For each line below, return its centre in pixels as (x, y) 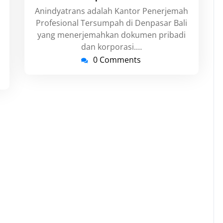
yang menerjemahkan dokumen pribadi (111, 35)
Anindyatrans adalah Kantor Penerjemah (111, 11)
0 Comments (117, 60)
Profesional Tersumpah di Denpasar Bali (111, 23)
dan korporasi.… (111, 47)
